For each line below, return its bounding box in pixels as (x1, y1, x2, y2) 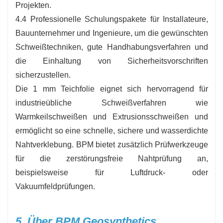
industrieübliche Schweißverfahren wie (15, 98, 209, 107)
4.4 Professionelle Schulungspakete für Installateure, (15, 14, 209, 23)
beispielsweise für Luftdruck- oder (15, 168, 209, 177)
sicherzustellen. (15, 70, 71, 79)
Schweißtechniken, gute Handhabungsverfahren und (15, 42, 209, 51)
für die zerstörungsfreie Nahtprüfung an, (15, 154, 209, 163)
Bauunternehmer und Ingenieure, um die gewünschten (15, 28, 209, 37)
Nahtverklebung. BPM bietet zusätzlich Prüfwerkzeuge (15, 140, 209, 149)
